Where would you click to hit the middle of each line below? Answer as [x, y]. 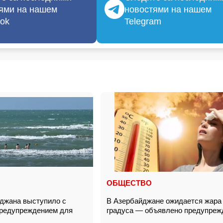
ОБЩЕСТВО [129, 183]
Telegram [143, 21]
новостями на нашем [168, 9]
